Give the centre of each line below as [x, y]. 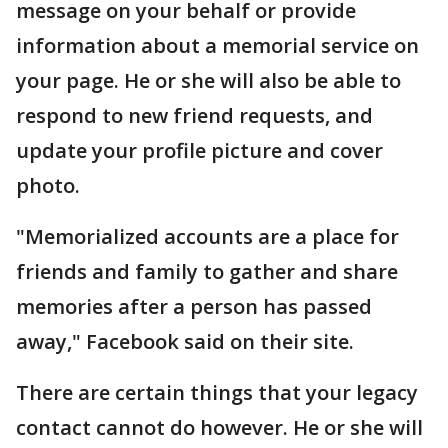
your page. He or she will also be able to [208, 81]
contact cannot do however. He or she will [219, 428]
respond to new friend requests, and [194, 116]
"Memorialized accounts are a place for [207, 237]
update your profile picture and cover [199, 151]
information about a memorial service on [217, 46]
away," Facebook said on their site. [185, 342]
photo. [48, 186]
